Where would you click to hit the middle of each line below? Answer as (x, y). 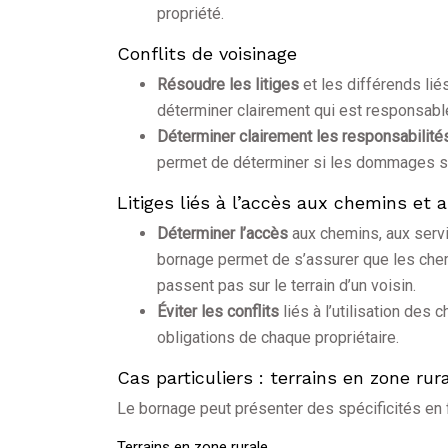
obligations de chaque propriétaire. (278, 338)
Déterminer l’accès (224, 234)
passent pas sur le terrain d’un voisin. (286, 286)
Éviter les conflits (220, 312)
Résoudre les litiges (230, 85)
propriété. (190, 14)
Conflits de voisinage (207, 54)
